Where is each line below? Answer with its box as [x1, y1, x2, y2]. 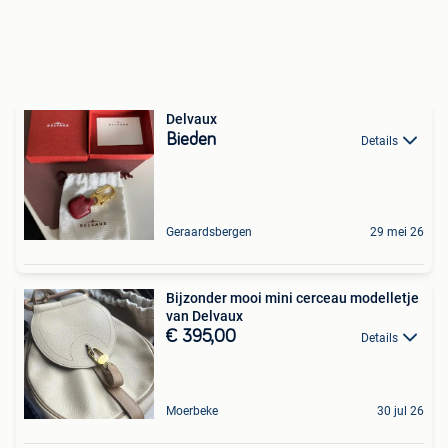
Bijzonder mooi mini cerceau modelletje [166, 290, 419, 307]
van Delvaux [166, 308, 243, 325]
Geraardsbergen [166, 225, 252, 240]
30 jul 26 [377, 404, 424, 419]
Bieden [166, 131, 216, 150]
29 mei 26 [370, 225, 424, 240]
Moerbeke [166, 404, 218, 419]
